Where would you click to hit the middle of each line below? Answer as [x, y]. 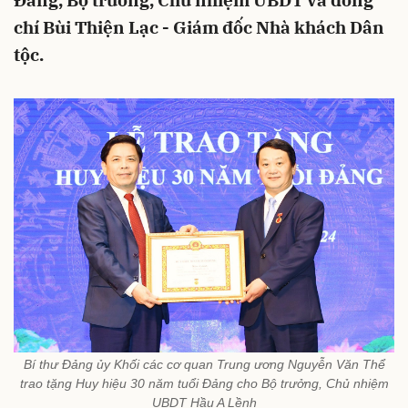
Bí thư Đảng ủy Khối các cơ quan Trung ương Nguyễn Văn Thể [204, 365]
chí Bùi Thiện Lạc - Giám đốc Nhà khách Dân [199, 27]
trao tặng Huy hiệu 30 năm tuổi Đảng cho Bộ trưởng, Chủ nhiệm [204, 384]
